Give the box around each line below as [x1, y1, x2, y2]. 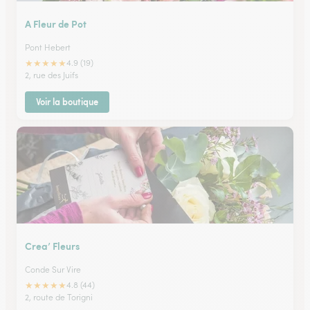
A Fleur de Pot [25, 17, 86, 30]
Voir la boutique [36, 95, 98, 108]
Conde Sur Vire [25, 264, 81, 275]
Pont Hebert [25, 42, 71, 53]
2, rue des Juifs [25, 70, 78, 80]
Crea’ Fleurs [25, 239, 80, 253]
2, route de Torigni [25, 292, 93, 302]
